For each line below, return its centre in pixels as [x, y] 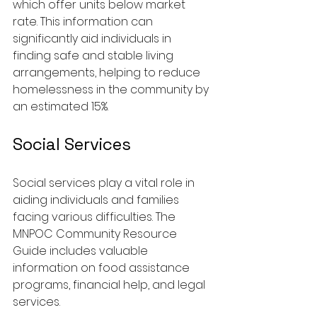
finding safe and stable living [94, 55]
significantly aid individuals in [93, 38]
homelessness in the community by [112, 89]
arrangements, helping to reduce [108, 72]
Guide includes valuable [82, 250]
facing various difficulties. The [96, 217]
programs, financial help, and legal [110, 284]
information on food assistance [103, 267]
